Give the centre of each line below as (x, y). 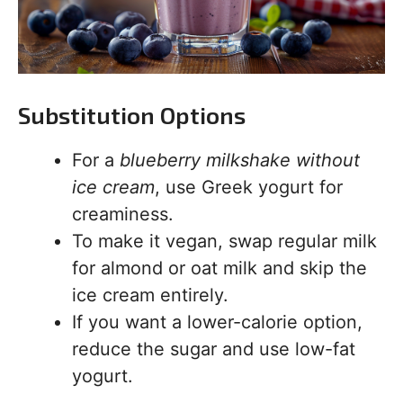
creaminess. (123, 214)
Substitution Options (132, 115)
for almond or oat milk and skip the (219, 268)
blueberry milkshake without (240, 160)
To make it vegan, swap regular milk (224, 241)
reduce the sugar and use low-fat (214, 349)
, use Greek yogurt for (249, 187)
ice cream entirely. (150, 295)
